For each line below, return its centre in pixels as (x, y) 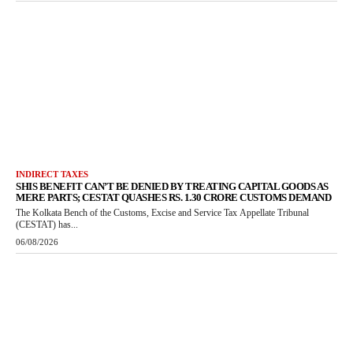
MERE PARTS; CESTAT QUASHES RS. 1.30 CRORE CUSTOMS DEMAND (173, 198)
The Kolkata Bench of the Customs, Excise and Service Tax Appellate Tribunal (162, 213)
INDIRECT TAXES (52, 175)
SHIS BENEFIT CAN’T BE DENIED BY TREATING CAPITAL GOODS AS (172, 187)
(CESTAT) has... (47, 225)
